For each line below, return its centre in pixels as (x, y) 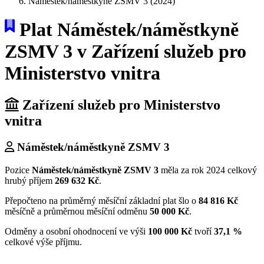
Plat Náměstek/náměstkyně (127, 30)
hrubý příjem (30, 180)
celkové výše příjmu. (43, 242)
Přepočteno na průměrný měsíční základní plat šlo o (102, 200)
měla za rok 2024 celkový (208, 170)
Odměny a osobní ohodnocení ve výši (76, 231)
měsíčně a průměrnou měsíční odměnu (77, 211)
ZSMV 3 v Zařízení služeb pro (126, 52)
